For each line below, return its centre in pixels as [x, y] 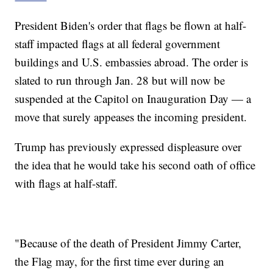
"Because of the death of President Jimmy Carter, [128, 243]
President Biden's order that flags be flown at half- [131, 25]
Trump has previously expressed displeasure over [128, 146]
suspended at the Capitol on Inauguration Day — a [133, 98]
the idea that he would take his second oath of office [135, 165]
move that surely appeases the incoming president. [131, 116]
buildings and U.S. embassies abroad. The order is [132, 62]
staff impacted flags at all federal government [118, 43]
